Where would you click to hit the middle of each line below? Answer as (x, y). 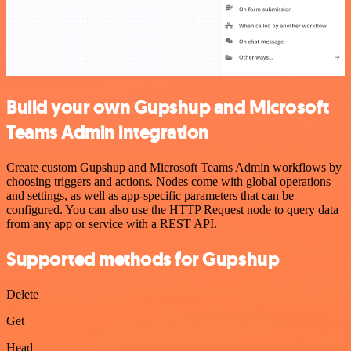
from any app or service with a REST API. (112, 224)
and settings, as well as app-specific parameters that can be (150, 196)
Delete (22, 294)
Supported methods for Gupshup (143, 259)
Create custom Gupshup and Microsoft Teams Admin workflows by (174, 168)
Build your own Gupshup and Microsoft (168, 108)
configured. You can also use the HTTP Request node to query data (172, 210)
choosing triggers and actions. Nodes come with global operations (168, 182)
